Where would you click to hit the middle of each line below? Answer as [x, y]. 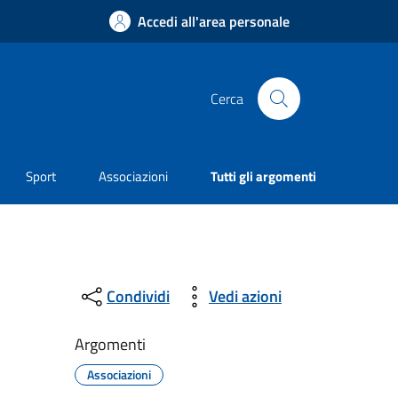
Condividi [138, 297]
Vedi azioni [245, 297]
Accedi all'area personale [214, 21]
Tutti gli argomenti [263, 177]
